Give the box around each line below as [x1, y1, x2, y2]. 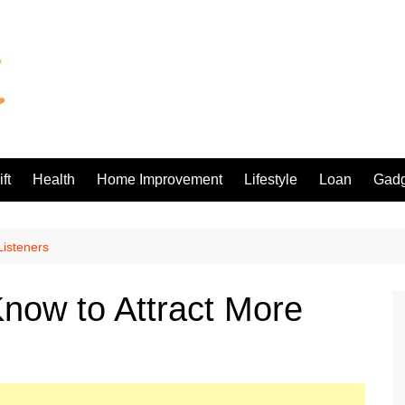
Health [33, 171, 75, 187]
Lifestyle [244, 171, 297, 187]
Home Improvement [97, 171, 222, 187]
